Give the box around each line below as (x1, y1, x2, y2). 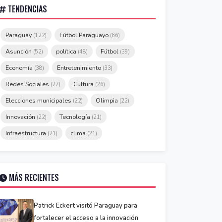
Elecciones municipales (5, 96, 73, 105)
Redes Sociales (5, 80, 51, 88)
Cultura (73, 80, 95, 88)
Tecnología (59, 112, 92, 121)
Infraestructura (5, 129, 48, 137)
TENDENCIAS (6, 3, 47, 15)
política (56, 47, 78, 55)
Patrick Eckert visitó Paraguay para (34, 201, 137, 210)
